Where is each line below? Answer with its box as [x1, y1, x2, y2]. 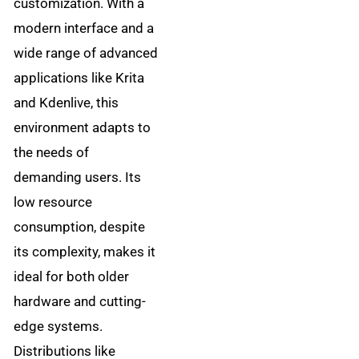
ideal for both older [14, 268, 130, 285]
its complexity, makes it [14, 244, 156, 260]
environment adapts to [14, 119, 151, 136]
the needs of [14, 144, 90, 161]
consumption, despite [14, 219, 146, 236]
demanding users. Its [14, 169, 142, 186]
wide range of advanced [14, 45, 159, 62]
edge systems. [14, 318, 103, 335]
